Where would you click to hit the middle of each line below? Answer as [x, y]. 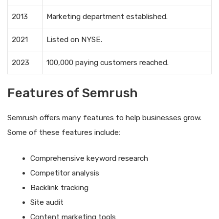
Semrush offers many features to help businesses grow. [104, 118]
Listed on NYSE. [74, 39]
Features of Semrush [73, 93]
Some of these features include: [64, 133]
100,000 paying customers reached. [108, 62]
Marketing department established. [107, 16]
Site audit [47, 203]
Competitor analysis [65, 173]
